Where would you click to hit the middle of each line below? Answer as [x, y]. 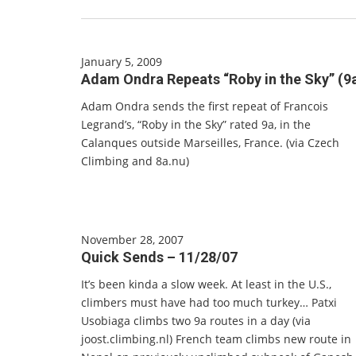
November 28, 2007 [132, 240]
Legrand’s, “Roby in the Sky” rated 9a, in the [196, 124]
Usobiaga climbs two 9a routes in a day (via [196, 321]
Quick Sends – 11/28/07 [159, 257]
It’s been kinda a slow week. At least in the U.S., [206, 284]
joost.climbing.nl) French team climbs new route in [216, 339]
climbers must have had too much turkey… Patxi [209, 302]
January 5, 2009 [122, 62]
